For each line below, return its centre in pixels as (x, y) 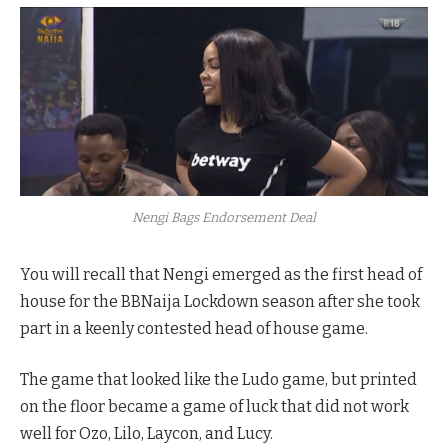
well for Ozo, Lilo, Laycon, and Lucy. (146, 434)
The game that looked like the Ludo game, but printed (218, 380)
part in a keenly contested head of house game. (194, 328)
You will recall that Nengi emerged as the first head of (221, 274)
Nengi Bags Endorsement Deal (224, 217)
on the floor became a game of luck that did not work (214, 407)
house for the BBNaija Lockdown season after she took (220, 301)
